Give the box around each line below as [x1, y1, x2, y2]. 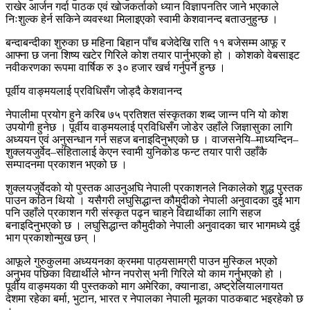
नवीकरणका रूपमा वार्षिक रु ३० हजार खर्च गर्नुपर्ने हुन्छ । [6, 61, 226, 73]
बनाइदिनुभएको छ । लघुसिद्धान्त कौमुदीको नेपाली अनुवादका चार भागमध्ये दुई [6, 219, 300, 231]
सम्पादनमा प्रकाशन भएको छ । [6, 158, 127, 170]
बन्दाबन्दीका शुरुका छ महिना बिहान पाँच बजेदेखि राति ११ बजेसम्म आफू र [6, 36, 286, 48]
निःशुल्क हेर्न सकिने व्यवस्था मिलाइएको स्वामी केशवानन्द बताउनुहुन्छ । [6, 12, 278, 25]
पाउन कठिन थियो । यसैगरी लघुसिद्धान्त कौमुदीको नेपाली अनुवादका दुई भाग [6, 194, 300, 206]
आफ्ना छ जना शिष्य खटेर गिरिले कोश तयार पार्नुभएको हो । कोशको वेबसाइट [6, 48, 300, 61]
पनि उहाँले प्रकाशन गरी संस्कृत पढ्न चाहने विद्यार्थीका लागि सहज [6, 206, 261, 219]
